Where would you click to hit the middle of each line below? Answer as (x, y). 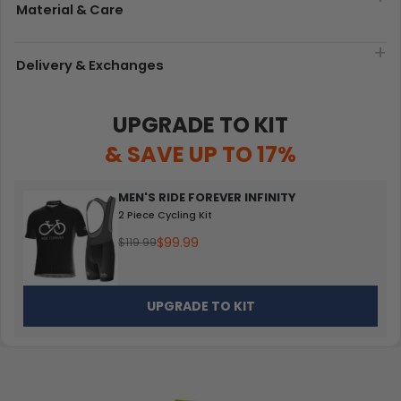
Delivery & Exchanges (90, 65)
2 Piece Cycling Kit (166, 214)
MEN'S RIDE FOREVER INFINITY (208, 197)
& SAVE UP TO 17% (200, 154)
